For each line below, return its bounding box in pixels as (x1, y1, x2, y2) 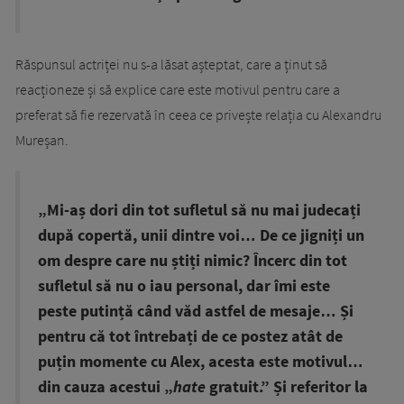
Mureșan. (15, 131, 69, 150)
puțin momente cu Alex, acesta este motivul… (38, 352, 363, 372)
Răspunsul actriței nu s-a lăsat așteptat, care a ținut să (15, 55, 327, 74)
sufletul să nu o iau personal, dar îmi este (38, 276, 330, 297)
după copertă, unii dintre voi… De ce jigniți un (38, 225, 364, 246)
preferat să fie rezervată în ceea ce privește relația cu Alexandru (15, 106, 381, 124)
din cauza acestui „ (38, 377, 173, 398)
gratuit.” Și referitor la (206, 377, 368, 398)
